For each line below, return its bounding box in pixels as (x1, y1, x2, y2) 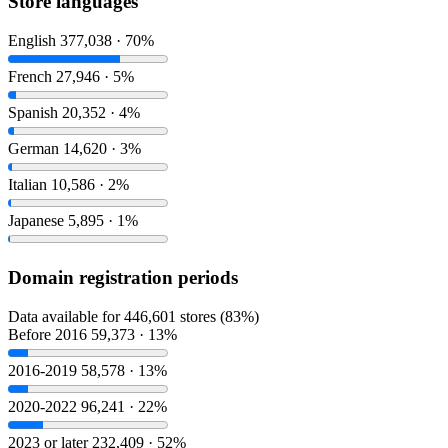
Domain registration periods (8, 266, 238, 288)
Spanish (8, 104, 58, 122)
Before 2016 (8, 325, 87, 343)
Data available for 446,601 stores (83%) (8, 307, 259, 325)
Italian (8, 176, 47, 194)
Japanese (8, 212, 64, 230)
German (8, 140, 59, 158)
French (8, 68, 52, 86)
